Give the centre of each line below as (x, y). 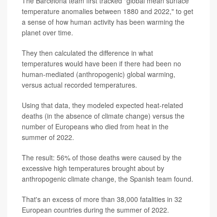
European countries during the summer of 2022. (95, 210)
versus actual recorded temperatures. (79, 85)
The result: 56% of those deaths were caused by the (102, 157)
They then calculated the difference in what (87, 53)
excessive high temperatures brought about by (93, 168)
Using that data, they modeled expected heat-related (102, 105)
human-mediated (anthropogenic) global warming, (99, 74)
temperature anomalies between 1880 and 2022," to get (108, 11)
